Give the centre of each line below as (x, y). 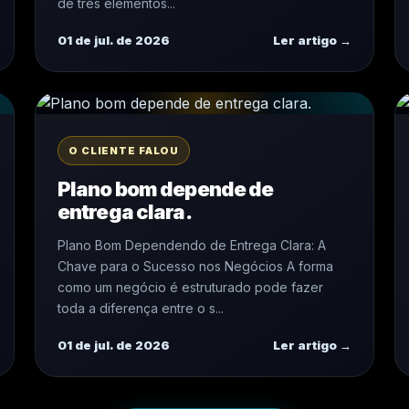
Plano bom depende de (166, 189)
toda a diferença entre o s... (141, 308)
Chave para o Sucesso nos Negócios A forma (195, 266)
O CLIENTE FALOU (124, 151)
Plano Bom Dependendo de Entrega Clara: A (192, 245)
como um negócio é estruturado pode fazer (190, 287)
